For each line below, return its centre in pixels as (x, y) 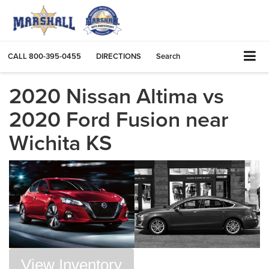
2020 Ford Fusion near (119, 119)
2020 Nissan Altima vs (116, 95)
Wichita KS (60, 142)
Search (168, 56)
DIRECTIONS (119, 56)
